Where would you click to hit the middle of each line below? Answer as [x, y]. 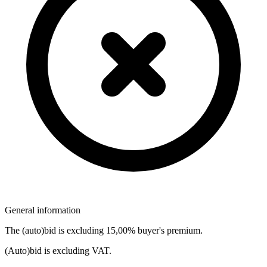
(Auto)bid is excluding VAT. [58, 250]
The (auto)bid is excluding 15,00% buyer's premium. [104, 230]
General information [43, 210]
